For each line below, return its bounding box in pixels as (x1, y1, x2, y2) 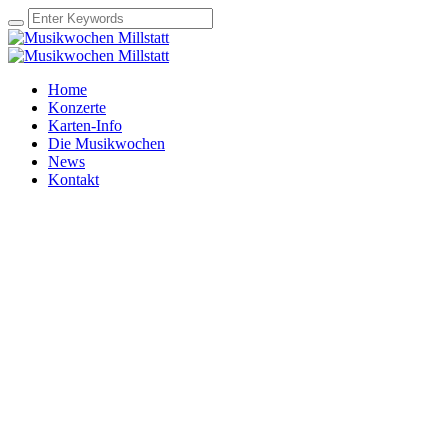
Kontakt (48, 171, 99, 188)
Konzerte (48, 99, 106, 116)
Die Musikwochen (48, 135, 165, 152)
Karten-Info (48, 117, 122, 134)
